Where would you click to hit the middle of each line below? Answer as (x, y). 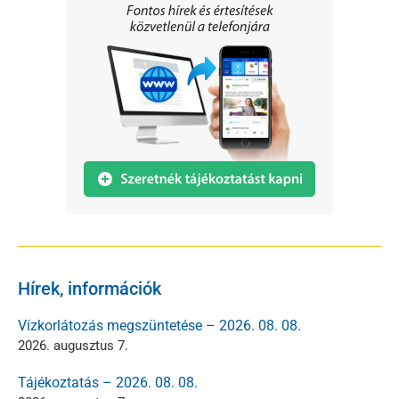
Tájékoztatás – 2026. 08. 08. (108, 382)
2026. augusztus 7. (73, 345)
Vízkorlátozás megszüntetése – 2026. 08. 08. (159, 325)
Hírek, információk (90, 288)
